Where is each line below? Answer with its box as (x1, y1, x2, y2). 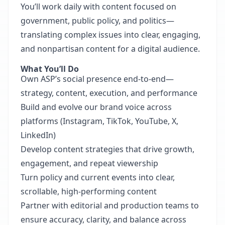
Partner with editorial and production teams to (21, 200, 199, 211)
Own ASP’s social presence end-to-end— (21, 73, 174, 84)
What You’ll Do (21, 63, 79, 74)
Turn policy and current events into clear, (21, 172, 175, 183)
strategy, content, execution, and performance (21, 87, 197, 98)
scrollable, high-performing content (21, 186, 157, 197)
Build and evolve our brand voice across (21, 101, 172, 113)
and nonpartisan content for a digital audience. (21, 43, 200, 54)
